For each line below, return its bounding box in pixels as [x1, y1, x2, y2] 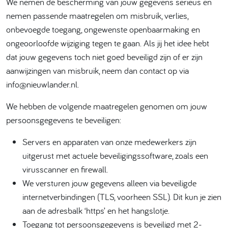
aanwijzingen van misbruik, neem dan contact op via [6, 65, 189, 76]
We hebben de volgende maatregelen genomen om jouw [6, 100, 207, 112]
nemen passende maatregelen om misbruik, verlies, [6, 10, 188, 21]
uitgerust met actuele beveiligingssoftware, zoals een [22, 150, 208, 161]
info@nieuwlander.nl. [6, 78, 79, 90]
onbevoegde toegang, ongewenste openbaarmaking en [6, 23, 200, 35]
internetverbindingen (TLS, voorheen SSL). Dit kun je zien [22, 191, 221, 203]
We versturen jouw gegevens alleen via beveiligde [22, 177, 196, 189]
